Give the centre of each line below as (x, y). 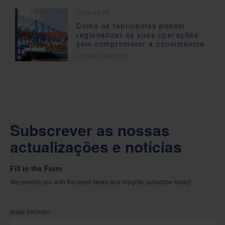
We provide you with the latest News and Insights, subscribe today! (100, 181)
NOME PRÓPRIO (30, 212)
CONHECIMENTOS (103, 57)
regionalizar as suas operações (137, 35)
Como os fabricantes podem (131, 26)
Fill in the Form (36, 168)
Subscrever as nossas (90, 130)
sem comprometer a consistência (140, 44)
